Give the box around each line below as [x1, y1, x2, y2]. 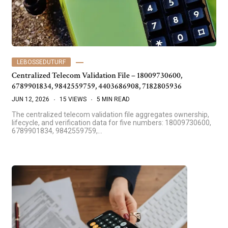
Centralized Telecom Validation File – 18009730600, [12, 70, 182, 81]
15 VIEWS [60, 95, 87, 103]
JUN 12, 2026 [12, 95, 49, 103]
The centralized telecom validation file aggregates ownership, [12, 110, 209, 119]
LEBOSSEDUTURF [17, 58, 66, 66]
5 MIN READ [97, 95, 130, 103]
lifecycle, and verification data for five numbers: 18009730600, [12, 118, 211, 127]
